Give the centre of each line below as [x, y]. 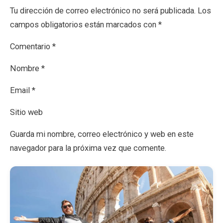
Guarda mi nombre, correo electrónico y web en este [102, 134]
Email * [23, 90]
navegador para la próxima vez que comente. [88, 148]
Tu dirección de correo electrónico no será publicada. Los [111, 10]
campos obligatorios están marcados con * [86, 24]
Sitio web [26, 112]
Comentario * [33, 46]
